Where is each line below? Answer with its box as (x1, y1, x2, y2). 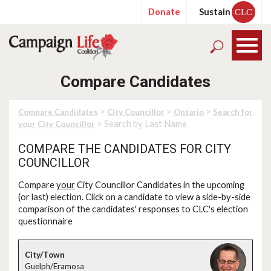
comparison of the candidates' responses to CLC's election (18, 204, 248, 214)
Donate (148, 7, 180, 17)
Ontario (174, 107, 204, 117)
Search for (213, 107, 253, 117)
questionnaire (18, 216, 73, 226)
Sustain (199, 7, 230, 17)
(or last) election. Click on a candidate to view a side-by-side (18, 192, 250, 202)
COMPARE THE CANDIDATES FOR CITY (18, 142, 231, 156)
